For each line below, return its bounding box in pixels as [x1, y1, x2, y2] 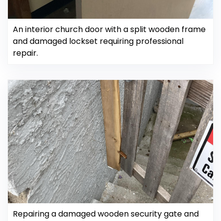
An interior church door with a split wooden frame [13, 24, 206, 36]
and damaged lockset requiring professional [13, 36, 184, 47]
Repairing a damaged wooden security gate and [13, 208, 199, 220]
